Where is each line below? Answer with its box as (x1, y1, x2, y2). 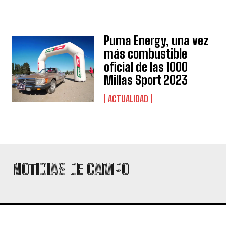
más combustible (104, 46, 188, 61)
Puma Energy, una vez (104, 33, 209, 48)
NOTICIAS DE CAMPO (12, 160, 129, 178)
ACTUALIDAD (108, 93, 149, 104)
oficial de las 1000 (104, 60, 188, 74)
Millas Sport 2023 (104, 73, 188, 87)
